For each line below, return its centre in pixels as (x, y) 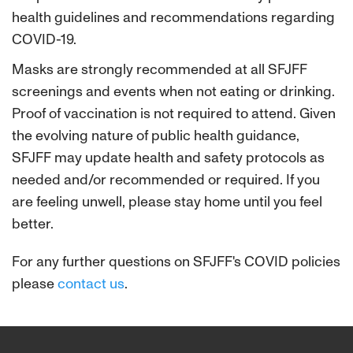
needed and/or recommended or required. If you (166, 180)
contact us (91, 284)
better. (33, 224)
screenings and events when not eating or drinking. (173, 91)
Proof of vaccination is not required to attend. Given (174, 113)
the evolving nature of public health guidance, (156, 136)
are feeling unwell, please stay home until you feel (167, 202)
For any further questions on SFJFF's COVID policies (176, 262)
